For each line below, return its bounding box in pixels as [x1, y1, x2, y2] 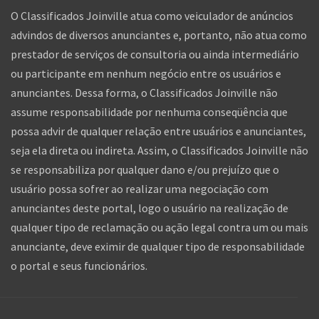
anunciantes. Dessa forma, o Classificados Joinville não [11, 85, 278, 100]
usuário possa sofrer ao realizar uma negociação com [11, 181, 268, 196]
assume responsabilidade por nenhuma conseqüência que [11, 104, 288, 119]
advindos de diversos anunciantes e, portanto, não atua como [11, 27, 307, 42]
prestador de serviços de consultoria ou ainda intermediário [11, 46, 299, 61]
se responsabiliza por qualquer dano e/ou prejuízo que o [11, 162, 279, 177]
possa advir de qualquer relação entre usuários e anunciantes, [11, 123, 306, 138]
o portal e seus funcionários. [11, 258, 147, 273]
